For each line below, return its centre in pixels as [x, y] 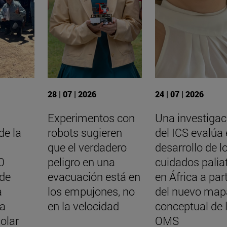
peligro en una [81, 162]
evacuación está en [94, 176]
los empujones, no [91, 191]
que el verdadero [87, 147]
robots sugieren [85, 132]
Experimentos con [91, 118]
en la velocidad [83, 206]
